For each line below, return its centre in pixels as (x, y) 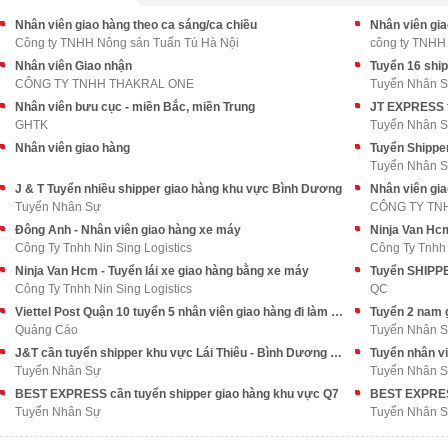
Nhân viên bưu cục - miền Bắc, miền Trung (135, 107)
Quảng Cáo (46, 330)
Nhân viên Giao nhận (73, 66)
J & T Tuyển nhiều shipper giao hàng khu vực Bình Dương (178, 189)
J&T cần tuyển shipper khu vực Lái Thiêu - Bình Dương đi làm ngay (336, 353)
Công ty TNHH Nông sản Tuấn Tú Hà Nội (127, 43)
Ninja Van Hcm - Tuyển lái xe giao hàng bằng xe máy (162, 271)
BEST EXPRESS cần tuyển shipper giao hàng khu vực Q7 (177, 394)
